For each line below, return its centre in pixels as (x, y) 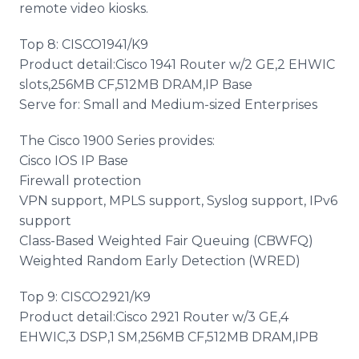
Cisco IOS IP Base (74, 161)
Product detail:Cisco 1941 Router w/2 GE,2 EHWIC (177, 65)
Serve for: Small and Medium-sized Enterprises (168, 105)
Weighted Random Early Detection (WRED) (160, 261)
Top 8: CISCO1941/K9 (84, 44)
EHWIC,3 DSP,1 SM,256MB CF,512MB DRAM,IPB (169, 337)
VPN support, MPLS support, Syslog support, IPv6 (178, 201)
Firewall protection (80, 181)
